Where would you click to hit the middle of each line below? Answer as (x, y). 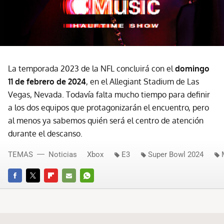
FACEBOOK (24, 189)
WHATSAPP (97, 189)
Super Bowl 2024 (176, 155)
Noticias (63, 155)
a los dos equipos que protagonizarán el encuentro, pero (108, 108)
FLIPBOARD (61, 189)
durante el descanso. (45, 134)
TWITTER (39, 189)
